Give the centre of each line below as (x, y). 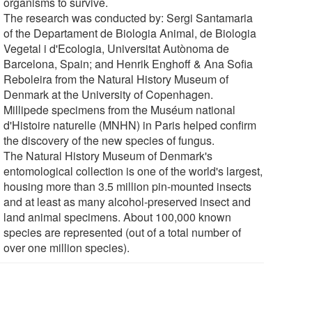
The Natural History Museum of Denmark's (108, 155)
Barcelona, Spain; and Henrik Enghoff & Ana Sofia (128, 63)
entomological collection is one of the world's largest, (133, 171)
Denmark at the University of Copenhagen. (109, 94)
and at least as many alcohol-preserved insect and (127, 201)
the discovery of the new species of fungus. (109, 140)
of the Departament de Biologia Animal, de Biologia (130, 33)
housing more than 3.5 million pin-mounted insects (128, 186)
